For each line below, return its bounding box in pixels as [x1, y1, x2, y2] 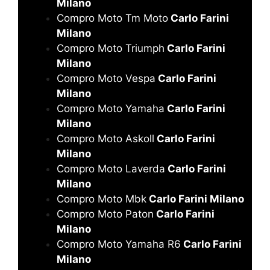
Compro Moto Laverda [57, 162, 165, 175]
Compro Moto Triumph [57, 42, 165, 54]
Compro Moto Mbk [57, 192, 146, 205]
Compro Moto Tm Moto [57, 11, 168, 24]
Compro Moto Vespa [57, 72, 155, 84]
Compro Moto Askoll [57, 132, 154, 145]
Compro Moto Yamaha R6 [57, 237, 181, 250]
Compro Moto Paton [57, 207, 154, 220]
